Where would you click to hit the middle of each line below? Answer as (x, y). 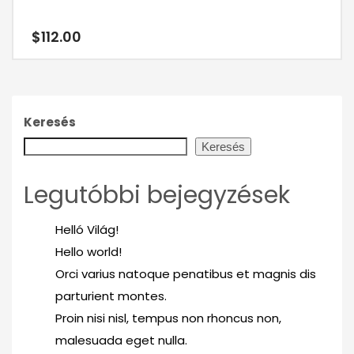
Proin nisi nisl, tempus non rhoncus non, (168, 318)
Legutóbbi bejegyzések (157, 196)
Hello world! (88, 252)
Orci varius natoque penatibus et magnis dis (186, 274)
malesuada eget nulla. (121, 341)
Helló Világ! (87, 230)
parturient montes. (111, 296)
